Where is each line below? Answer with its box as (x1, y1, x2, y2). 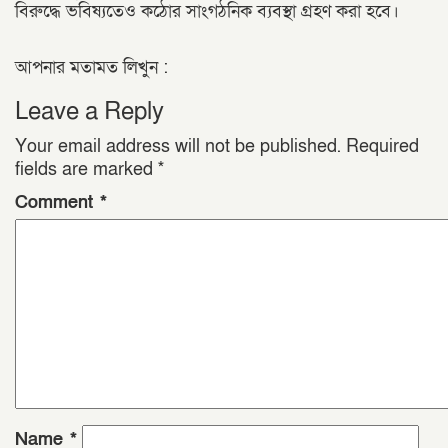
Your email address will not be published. (15, 135, 341, 158)
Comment (15, 191, 100, 214)
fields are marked (15, 158, 158, 181)
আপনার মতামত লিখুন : (15, 56, 168, 79)
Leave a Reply (15, 96, 164, 127)
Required (346, 135, 419, 158)
